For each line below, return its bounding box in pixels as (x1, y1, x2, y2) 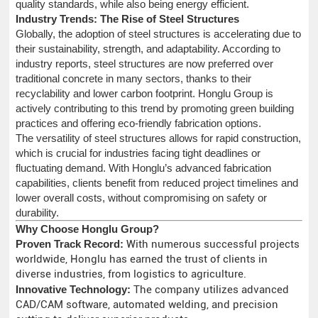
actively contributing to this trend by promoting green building (16, 102, 295, 114)
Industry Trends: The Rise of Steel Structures (16, 12, 240, 25)
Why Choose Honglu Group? (16, 222, 160, 235)
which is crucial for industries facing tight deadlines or (16, 146, 261, 159)
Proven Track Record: (16, 237, 124, 250)
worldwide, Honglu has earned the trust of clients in (16, 252, 268, 265)
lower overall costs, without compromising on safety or (16, 191, 268, 204)
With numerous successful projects (124, 237, 300, 251)
